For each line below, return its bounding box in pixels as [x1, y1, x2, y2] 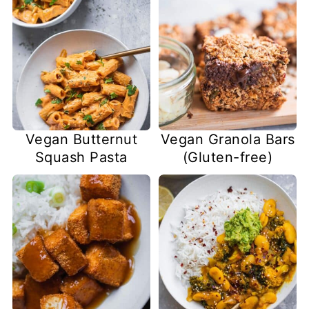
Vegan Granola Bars [160, 130, 295, 148]
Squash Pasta [34, 148, 128, 166]
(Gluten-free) [182, 148, 273, 166]
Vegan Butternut [25, 130, 138, 148]
